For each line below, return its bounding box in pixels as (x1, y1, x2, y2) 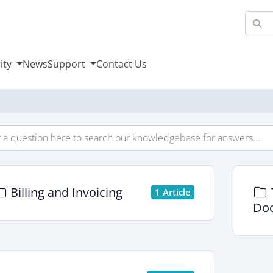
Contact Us (96, 57, 147, 71)
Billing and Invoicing (7, 184, 122, 200)
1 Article (154, 185, 191, 198)
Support (48, 57, 88, 71)
